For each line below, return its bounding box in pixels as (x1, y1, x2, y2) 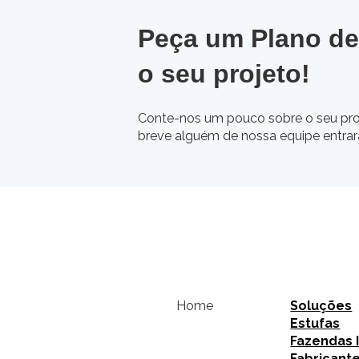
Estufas (290, 316, 341, 332)
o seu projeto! (138, 59, 310, 89)
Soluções (290, 298, 353, 314)
